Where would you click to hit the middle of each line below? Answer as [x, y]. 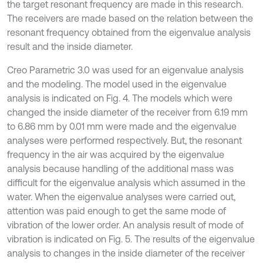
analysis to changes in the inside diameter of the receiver [126, 253]
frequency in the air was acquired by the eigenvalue [116, 154]
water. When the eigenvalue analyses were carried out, [121, 196]
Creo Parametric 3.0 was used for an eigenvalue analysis [125, 70]
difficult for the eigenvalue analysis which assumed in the [126, 182]
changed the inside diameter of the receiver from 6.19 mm [127, 112]
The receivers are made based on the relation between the [130, 18]
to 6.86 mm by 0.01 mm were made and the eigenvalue [122, 126]
